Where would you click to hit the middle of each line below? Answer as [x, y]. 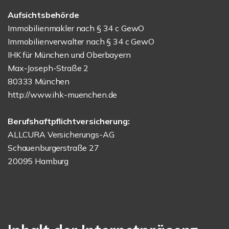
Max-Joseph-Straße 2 [48, 68]
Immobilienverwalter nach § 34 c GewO [81, 41]
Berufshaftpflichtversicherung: [69, 121]
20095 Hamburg [38, 161]
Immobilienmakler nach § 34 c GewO [76, 28]
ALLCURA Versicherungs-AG [61, 134]
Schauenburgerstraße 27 [53, 148]
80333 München [39, 81]
